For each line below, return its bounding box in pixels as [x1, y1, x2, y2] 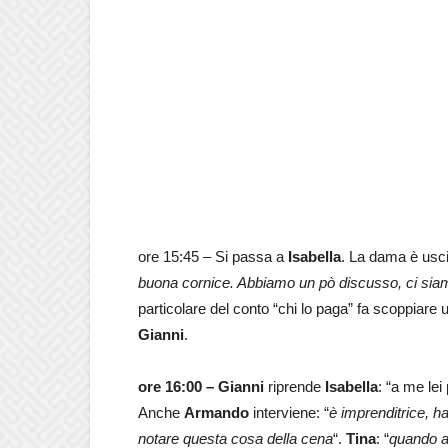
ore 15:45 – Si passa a [138, 248, 288, 266]
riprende [264, 378, 325, 396]
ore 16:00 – [138, 378, 214, 396]
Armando [184, 404, 249, 422]
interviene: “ [249, 404, 329, 422]
